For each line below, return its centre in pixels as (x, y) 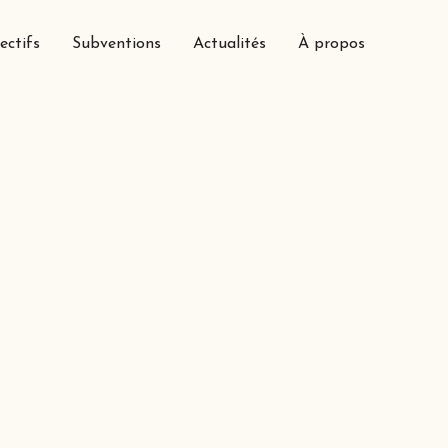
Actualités (229, 44)
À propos (331, 44)
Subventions (116, 44)
